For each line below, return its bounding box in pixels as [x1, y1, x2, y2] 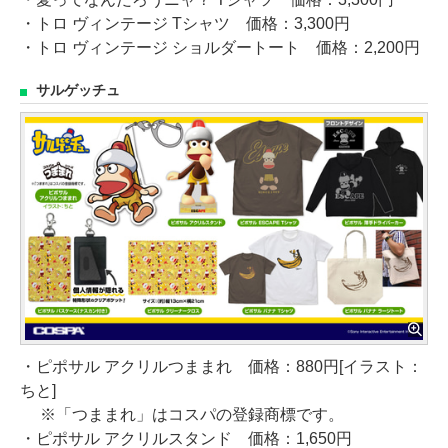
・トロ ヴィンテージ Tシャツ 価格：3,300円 [20, 14, 350, 32]
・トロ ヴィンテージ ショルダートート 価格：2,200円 [20, 38, 420, 56]
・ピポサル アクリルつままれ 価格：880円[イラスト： [20, 358, 423, 376]
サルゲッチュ [36, 82, 120, 98]
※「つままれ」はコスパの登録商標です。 [20, 406, 344, 424]
